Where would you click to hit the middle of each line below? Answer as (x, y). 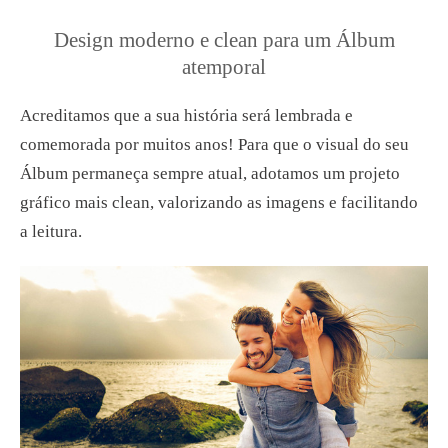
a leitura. (53, 232)
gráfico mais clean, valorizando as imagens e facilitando (219, 203)
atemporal (224, 67)
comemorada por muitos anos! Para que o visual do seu (214, 145)
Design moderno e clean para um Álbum (224, 40)
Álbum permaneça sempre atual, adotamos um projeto (210, 174)
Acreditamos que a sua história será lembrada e (186, 116)
